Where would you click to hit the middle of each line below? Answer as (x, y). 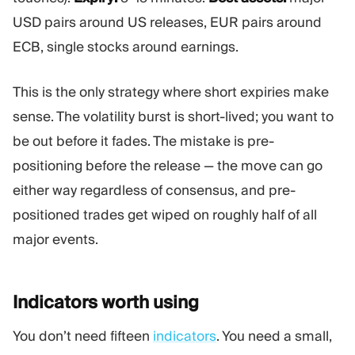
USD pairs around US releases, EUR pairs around (167, 23)
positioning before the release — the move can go (168, 165)
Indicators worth (83, 302)
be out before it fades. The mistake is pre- (143, 141)
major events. (55, 239)
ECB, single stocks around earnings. (126, 47)
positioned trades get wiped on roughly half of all (165, 214)
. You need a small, (274, 336)
